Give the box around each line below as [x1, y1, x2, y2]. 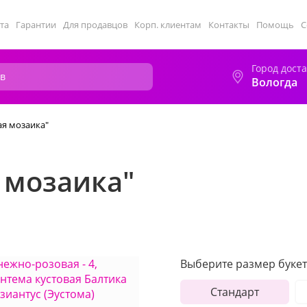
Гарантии [16, 19, 56, 31]
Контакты [208, 19, 249, 31]
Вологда [251, 75, 297, 90]
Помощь [256, 19, 294, 31]
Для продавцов [63, 19, 127, 31]
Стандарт [210, 284, 259, 299]
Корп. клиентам [134, 19, 201, 31]
